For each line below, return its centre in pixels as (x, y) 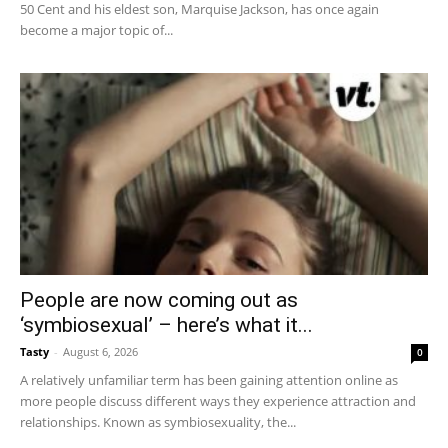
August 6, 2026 (100, 351)
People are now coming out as (159, 299)
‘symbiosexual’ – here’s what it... (166, 324)
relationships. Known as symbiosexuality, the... (158, 421)
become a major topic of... (96, 30)
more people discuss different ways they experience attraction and (218, 400)
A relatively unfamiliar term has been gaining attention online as (209, 379)
